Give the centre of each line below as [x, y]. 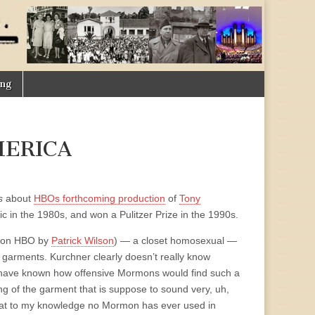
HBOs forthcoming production [99, 198]
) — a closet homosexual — [175, 240]
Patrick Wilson [83, 240]
